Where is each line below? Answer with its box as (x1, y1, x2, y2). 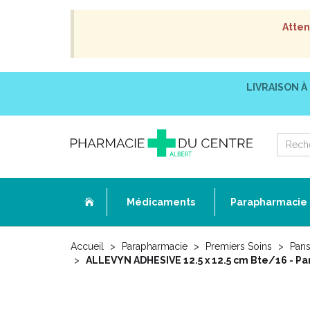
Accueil (71, 241, 104, 252)
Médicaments (127, 197, 195, 208)
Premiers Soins (206, 241, 272, 252)
